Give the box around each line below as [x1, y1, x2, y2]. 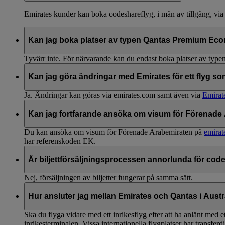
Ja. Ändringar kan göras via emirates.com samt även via [24, 91, 202, 99]
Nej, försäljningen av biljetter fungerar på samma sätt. [24, 173, 193, 182]
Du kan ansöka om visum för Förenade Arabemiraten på [24, 128, 204, 137]
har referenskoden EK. [24, 137, 96, 146]
